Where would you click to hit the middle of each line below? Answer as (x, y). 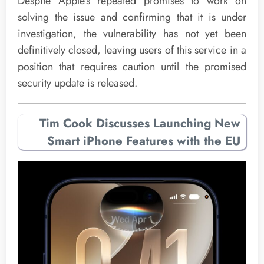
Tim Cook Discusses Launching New (140, 123)
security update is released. (77, 83)
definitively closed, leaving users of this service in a (132, 50)
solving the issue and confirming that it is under (132, 17)
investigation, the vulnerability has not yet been (132, 34)
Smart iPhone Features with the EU (144, 141)
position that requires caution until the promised (132, 67)
